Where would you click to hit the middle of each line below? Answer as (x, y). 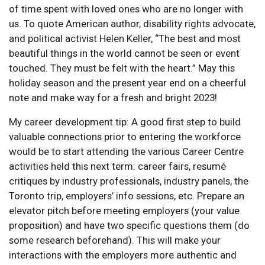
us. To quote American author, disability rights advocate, (132, 23)
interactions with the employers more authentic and (123, 255)
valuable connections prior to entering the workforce (125, 136)
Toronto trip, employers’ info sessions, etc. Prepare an (127, 195)
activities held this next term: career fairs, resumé (117, 166)
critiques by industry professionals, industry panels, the (129, 181)
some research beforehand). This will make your (115, 240)
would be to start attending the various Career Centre (126, 151)
